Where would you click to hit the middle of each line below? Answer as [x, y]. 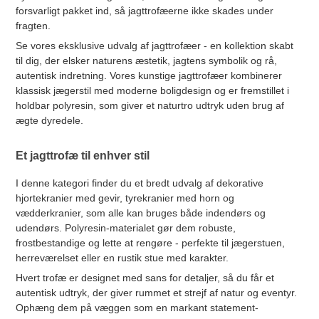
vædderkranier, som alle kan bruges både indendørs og [141, 213]
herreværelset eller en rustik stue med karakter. [122, 257]
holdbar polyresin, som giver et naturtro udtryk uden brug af [150, 105]
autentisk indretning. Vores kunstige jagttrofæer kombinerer [149, 75]
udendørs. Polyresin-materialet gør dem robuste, [126, 228]
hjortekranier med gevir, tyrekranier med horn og [125, 198]
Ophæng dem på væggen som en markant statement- [137, 307]
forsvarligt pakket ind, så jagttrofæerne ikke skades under [145, 10]
